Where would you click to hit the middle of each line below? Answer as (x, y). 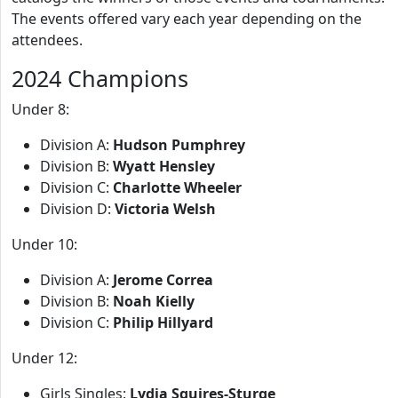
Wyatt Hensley (164, 166)
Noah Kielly (154, 301)
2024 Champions (100, 78)
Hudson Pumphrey (179, 145)
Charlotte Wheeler (177, 187)
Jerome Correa (163, 280)
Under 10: (44, 244)
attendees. (47, 40)
